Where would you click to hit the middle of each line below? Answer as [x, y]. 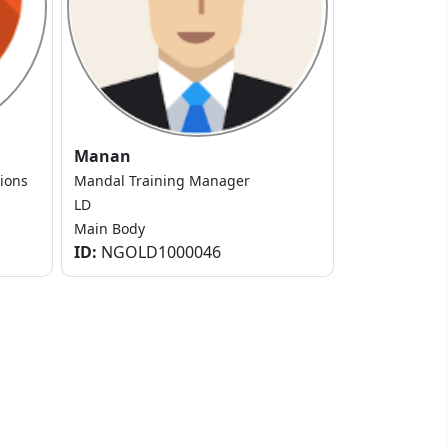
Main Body [109, 229]
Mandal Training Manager [162, 181]
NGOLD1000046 [159, 252]
